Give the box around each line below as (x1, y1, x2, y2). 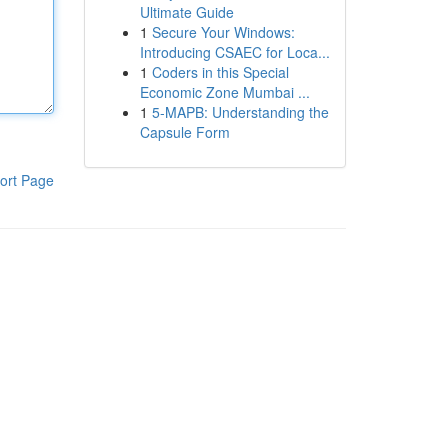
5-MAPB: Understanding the (151, 102, 329, 122)
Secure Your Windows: (151, 22, 295, 42)
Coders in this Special (151, 62, 289, 82)
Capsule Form (139, 122, 230, 142)
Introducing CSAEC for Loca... (139, 42, 330, 62)
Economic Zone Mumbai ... (139, 82, 310, 102)
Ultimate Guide (139, 2, 234, 22)
